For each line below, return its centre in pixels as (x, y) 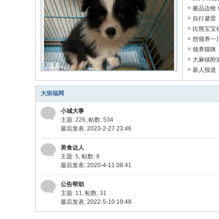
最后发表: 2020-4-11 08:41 (96, 165)
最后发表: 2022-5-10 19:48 (96, 202)
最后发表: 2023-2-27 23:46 (96, 129)
